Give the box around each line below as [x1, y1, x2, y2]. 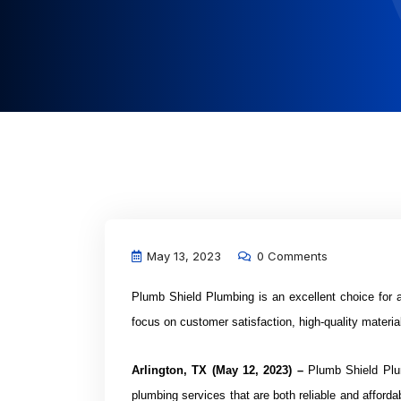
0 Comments [253, 249, 328, 263]
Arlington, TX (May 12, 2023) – [132, 363, 309, 377]
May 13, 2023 [143, 249, 221, 263]
